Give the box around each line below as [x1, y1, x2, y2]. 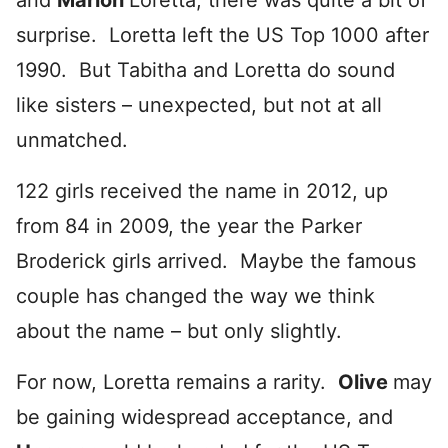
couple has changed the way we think [16, 284, 375, 308]
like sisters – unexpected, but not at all [16, 93, 382, 117]
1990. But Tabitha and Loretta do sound [16, 58, 395, 82]
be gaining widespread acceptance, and [16, 405, 393, 429]
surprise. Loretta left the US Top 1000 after [16, 23, 429, 47]
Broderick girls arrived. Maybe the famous [16, 249, 416, 273]
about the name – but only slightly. [16, 319, 342, 343]
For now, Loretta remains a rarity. [16, 370, 338, 394]
